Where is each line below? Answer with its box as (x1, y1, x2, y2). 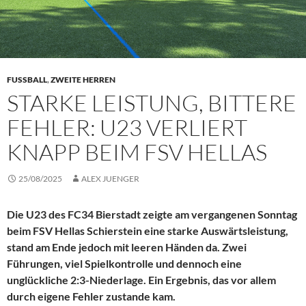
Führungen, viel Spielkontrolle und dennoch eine (7, 257, 242, 270)
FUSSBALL (7, 74, 47, 85)
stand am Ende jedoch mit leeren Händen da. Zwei (7, 240, 247, 254)
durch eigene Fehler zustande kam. (7, 290, 176, 303)
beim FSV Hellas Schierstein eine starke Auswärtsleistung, (7, 224, 288, 238)
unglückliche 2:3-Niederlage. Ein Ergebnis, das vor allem (7, 273, 276, 287)
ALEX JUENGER (81, 173, 139, 184)
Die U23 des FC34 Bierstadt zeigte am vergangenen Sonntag (7, 208, 297, 221)
